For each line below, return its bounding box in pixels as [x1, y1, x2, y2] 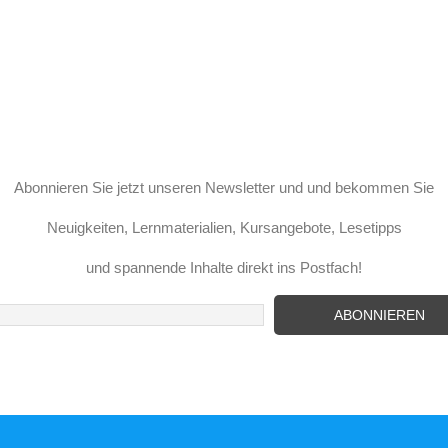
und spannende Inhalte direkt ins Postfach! [86, 259, 362, 277]
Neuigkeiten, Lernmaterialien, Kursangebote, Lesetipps [46, 219, 402, 237]
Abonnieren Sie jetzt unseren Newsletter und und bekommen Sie [14, 179, 434, 197]
